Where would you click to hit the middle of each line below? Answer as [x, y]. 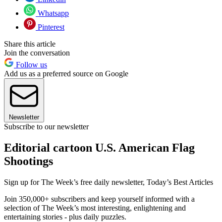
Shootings [28, 161]
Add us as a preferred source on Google [66, 73]
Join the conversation [37, 53]
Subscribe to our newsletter [46, 126]
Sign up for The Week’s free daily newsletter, [75, 182]
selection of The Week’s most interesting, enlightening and [95, 208]
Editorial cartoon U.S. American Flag [99, 147]
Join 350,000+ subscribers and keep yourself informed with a [99, 199]
